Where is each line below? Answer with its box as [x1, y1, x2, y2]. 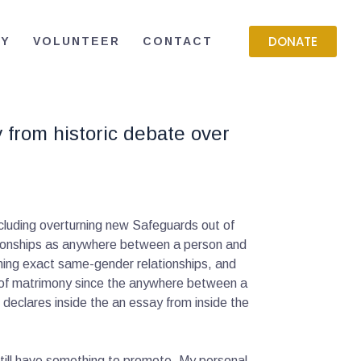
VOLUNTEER [32, 35, 120, 48]
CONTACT [142, 35, 213, 48]
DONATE [268, 33, 317, 51]
